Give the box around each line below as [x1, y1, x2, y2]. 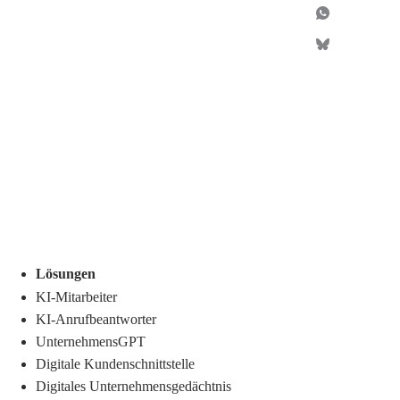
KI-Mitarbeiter [36, 288, 117, 304]
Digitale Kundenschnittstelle [36, 355, 195, 371]
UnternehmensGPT [36, 333, 146, 349]
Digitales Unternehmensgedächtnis [36, 378, 231, 394]
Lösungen [36, 266, 96, 282]
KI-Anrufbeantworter [36, 311, 156, 327]
